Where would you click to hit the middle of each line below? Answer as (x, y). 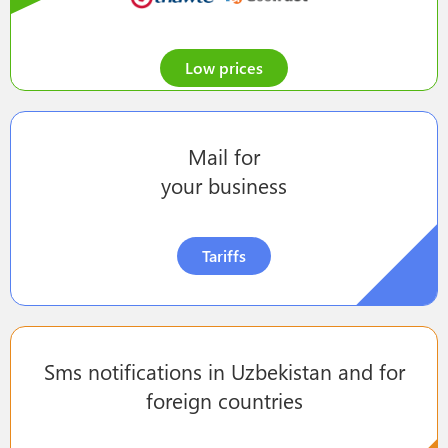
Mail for (224, 155)
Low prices (224, 67)
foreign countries (224, 399)
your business (224, 184)
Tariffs (224, 255)
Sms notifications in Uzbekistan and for (224, 370)
